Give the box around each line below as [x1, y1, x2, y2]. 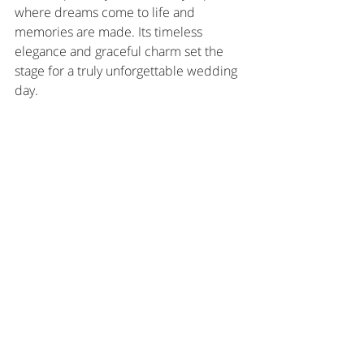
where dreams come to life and [15, 3, 198, 22]
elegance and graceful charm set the [15, 42, 227, 61]
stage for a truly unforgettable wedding [15, 62, 240, 80]
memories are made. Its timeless [15, 23, 206, 41]
